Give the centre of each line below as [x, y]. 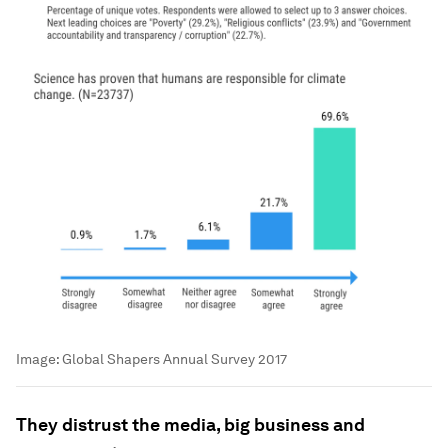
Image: [39, 359]
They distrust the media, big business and [190, 425]
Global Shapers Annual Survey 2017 [174, 359]
